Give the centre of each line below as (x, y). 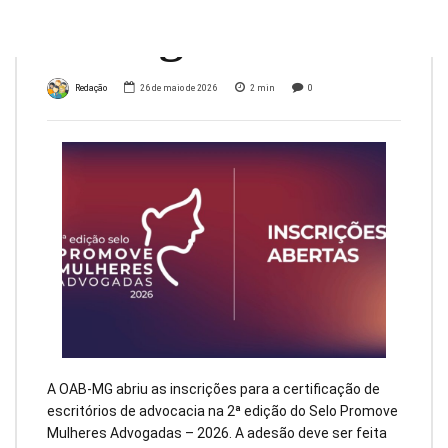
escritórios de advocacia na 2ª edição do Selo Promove (222, 410)
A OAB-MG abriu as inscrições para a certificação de (213, 388)
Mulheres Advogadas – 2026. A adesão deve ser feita (217, 432)
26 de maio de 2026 (179, 88)
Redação (90, 88)
